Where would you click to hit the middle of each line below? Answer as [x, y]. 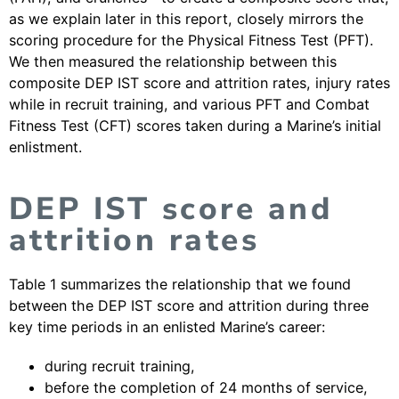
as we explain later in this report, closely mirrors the [186, 19]
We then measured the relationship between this [173, 61]
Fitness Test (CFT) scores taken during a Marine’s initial [195, 126]
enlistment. [45, 147]
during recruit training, [120, 366]
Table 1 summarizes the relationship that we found [180, 284]
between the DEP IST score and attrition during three [189, 305]
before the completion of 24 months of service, [206, 387]
